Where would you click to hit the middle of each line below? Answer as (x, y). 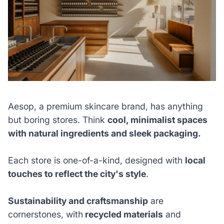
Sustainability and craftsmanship (78, 201)
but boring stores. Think (57, 120)
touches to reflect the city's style (77, 174)
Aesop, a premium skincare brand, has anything (105, 106)
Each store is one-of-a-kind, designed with (96, 160)
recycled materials (123, 214)
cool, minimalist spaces (157, 120)
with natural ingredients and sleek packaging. (104, 133)
